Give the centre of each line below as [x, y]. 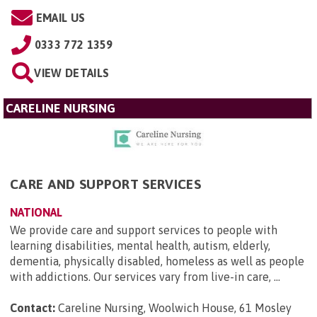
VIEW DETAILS [72, 73]
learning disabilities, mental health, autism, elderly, [140, 245]
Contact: [33, 307]
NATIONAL [36, 212]
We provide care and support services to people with [144, 230]
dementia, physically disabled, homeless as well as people [157, 261]
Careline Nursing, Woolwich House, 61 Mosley [175, 307]
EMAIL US [60, 17]
